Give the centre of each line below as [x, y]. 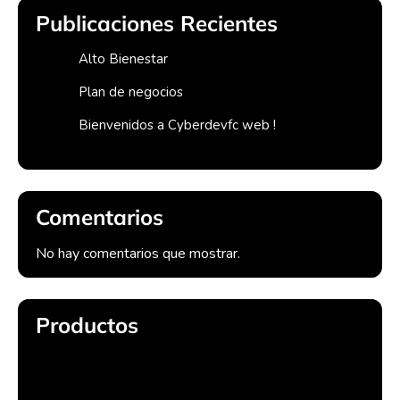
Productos [87, 325]
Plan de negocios [131, 92]
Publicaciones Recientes [157, 23]
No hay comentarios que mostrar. [138, 253]
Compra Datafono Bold [107, 362]
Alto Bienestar [123, 58]
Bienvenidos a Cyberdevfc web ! [177, 125]
